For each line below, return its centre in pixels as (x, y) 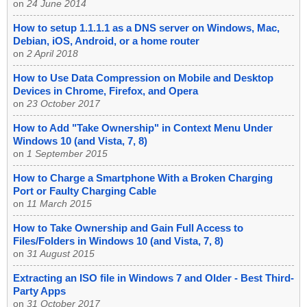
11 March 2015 (59, 204)
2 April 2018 (52, 54)
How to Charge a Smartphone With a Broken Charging (143, 178)
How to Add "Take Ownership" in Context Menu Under (143, 128)
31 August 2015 (61, 254)
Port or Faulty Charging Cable (85, 191)
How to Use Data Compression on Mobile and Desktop (143, 78)
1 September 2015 (67, 154)
